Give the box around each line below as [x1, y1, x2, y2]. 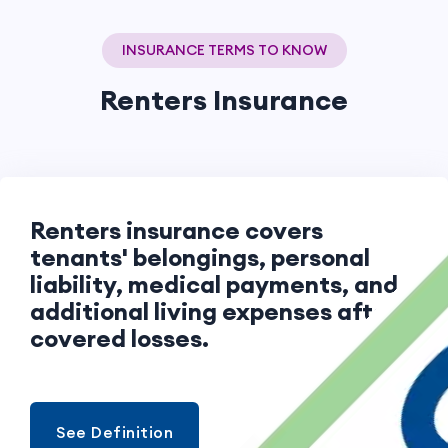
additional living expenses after [30, 295, 396, 326]
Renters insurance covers [30, 214, 323, 245]
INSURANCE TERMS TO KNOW [121, 40, 327, 59]
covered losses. [30, 322, 209, 353]
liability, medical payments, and [30, 268, 398, 299]
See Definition [56, 421, 173, 442]
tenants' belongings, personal [30, 241, 370, 272]
